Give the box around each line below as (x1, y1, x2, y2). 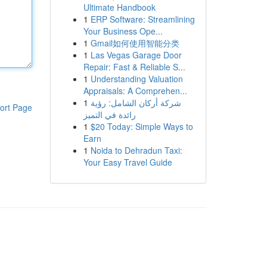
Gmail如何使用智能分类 (90, 37, 179, 49)
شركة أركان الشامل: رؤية (90, 97, 181, 108)
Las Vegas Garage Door (90, 49, 182, 61)
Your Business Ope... (83, 25, 163, 37)
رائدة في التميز (83, 108, 136, 120)
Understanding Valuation (90, 73, 183, 85)
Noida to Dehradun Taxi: (90, 144, 182, 156)
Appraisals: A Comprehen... (83, 85, 187, 97)
